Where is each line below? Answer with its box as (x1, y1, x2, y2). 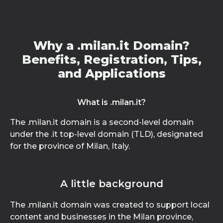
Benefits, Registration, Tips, (21, 52, 202, 67)
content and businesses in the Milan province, (10, 212, 193, 222)
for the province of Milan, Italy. (10, 141, 130, 151)
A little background (60, 178, 163, 190)
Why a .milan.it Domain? (33, 38, 190, 53)
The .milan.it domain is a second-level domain (10, 117, 194, 127)
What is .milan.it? (77, 98, 146, 107)
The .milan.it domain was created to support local (10, 200, 210, 210)
